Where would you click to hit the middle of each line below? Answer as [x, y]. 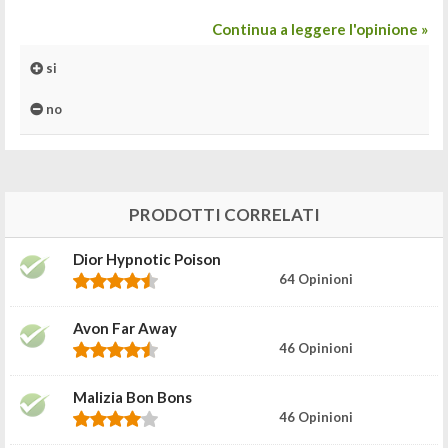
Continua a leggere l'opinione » [320, 29]
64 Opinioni [315, 278]
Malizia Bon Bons [132, 396]
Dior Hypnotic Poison [147, 258]
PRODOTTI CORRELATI [224, 214]
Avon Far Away [125, 327]
